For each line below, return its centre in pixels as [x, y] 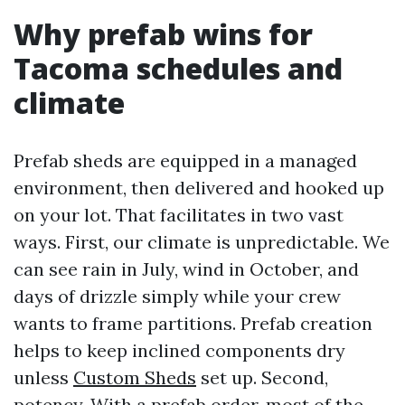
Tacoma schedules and [178, 68]
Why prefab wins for [163, 34]
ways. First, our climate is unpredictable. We [202, 242]
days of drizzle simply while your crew [177, 296]
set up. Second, [262, 377]
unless [43, 377]
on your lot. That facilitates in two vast [179, 215]
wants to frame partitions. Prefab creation [193, 323]
